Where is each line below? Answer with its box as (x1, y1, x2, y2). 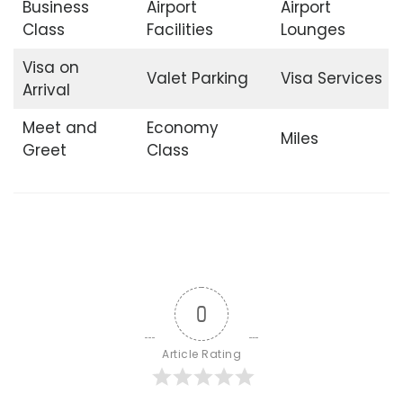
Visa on (22, 56, 79, 78)
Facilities (146, 18, 213, 40)
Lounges (280, 18, 345, 40)
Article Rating (162, 346, 241, 363)
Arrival (22, 78, 70, 101)
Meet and (22, 116, 97, 139)
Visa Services (280, 67, 382, 89)
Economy (146, 116, 219, 139)
